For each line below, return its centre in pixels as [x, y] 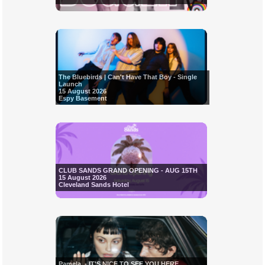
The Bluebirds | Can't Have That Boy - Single [127, 77]
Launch [70, 84]
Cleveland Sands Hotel [93, 185]
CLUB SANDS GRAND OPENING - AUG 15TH [128, 171]
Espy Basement [83, 98]
